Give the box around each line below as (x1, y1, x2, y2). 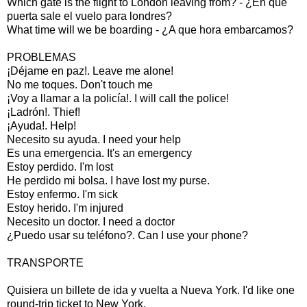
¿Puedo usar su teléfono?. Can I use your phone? (7, 229, 248, 241)
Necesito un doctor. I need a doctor (7, 215, 175, 228)
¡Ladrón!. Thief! (7, 106, 80, 118)
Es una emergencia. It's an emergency (7, 147, 192, 159)
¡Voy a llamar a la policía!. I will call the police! (7, 92, 229, 104)
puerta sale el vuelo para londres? (7, 10, 172, 22)
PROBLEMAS (7, 51, 76, 63)
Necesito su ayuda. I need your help (7, 133, 181, 145)
